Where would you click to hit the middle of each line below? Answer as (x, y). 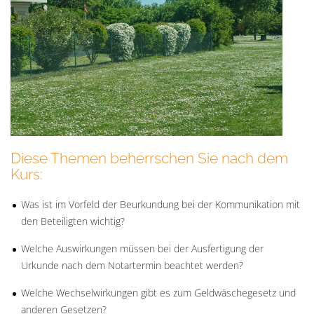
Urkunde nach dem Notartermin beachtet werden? (132, 265)
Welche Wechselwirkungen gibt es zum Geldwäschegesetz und (158, 292)
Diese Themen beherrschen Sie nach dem (149, 158)
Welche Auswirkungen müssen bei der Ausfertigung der (142, 248)
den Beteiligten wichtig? (73, 221)
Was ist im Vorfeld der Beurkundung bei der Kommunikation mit (161, 204)
